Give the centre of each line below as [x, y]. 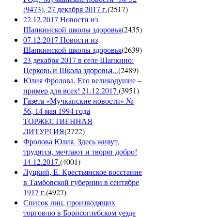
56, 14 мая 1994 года [57, 111]
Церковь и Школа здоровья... [71, 70]
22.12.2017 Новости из [61, 19]
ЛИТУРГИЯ [44, 131]
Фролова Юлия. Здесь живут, [71, 141]
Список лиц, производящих [69, 202]
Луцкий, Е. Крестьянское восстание [83, 172]
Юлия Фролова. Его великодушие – [82, 80]
